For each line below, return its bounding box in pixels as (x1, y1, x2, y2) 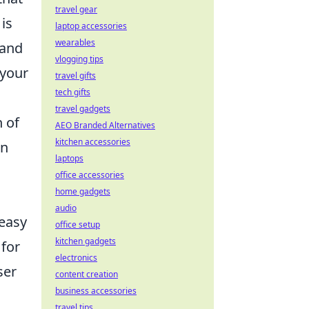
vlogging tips (55, 53, 103, 65)
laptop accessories (55, 20, 127, 32)
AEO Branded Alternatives (55, 119, 155, 131)
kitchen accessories (55, 136, 130, 148)
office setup (55, 219, 100, 230)
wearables (55, 37, 95, 48)
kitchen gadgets (55, 235, 116, 247)
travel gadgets (55, 103, 110, 114)
